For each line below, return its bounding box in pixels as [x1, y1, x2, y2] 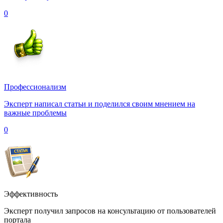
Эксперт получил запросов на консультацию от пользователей [4, 206, 216, 215]
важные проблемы [4, 108, 67, 117]
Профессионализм [4, 82, 66, 91]
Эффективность [4, 189, 58, 198]
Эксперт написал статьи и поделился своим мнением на [4, 99, 195, 108]
